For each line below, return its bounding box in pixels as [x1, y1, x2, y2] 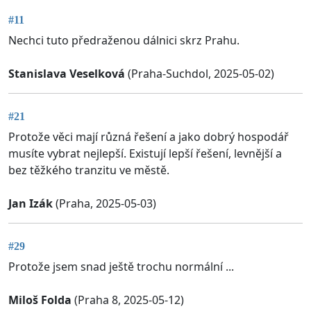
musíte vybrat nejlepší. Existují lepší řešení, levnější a [8, 146, 282, 162]
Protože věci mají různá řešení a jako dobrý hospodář [8, 129, 289, 145]
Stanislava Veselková [8, 65, 125, 81]
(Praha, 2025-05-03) [53, 196, 156, 212]
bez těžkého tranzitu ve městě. [8, 162, 169, 178]
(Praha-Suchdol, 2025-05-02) [125, 65, 274, 81]
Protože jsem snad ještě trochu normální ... [8, 259, 234, 275]
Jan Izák [8, 196, 53, 212]
